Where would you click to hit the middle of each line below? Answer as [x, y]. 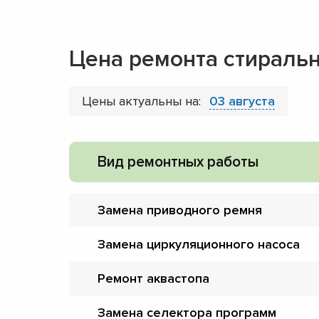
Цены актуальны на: [143, 101]
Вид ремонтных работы [178, 162]
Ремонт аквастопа [153, 278]
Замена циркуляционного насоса [199, 244]
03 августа [242, 101]
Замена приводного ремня [180, 210]
